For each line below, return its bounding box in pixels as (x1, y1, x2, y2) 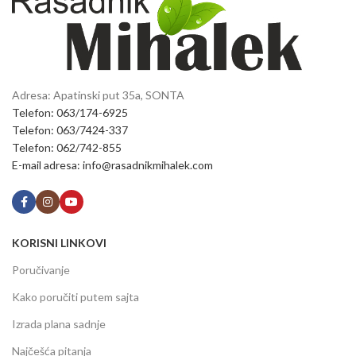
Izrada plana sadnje (12, 317, 106, 331)
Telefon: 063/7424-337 (12, 123, 128, 137)
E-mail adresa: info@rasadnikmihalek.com (12, 158, 213, 172)
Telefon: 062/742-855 (12, 141, 122, 154)
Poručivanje (12, 263, 70, 277)
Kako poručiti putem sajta (12, 290, 139, 304)
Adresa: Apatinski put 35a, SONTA (12, 88, 184, 102)
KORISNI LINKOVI (12, 236, 106, 250)
